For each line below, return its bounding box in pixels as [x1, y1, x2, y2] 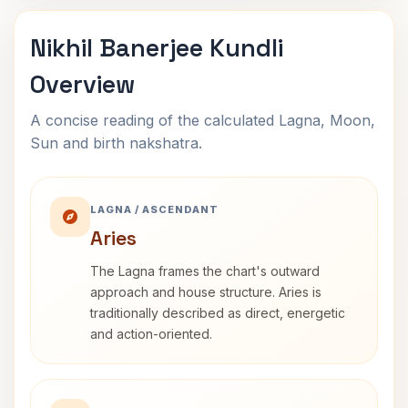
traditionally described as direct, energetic [90, 305, 345, 321]
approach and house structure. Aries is [90, 284, 321, 300]
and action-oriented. [90, 326, 212, 342]
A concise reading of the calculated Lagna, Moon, [30, 111, 375, 129]
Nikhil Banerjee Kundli [30, 32, 283, 64]
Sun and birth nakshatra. [30, 134, 202, 152]
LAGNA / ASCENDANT [90, 203, 219, 216]
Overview [30, 68, 135, 100]
